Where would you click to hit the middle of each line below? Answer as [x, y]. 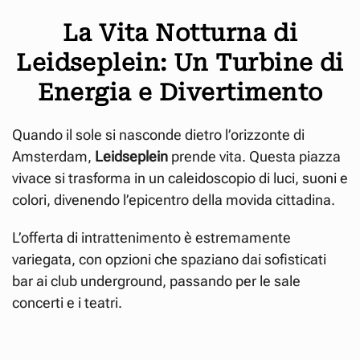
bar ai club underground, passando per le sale [156, 280]
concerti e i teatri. [67, 302]
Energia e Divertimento [180, 92]
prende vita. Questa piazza [254, 156]
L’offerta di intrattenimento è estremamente [151, 237]
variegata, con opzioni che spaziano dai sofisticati [169, 259]
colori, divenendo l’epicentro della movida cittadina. [174, 199]
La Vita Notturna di [180, 33]
